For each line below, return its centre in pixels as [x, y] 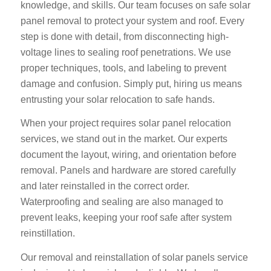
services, [41, 139]
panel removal [52, 21]
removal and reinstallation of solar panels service [143, 257]
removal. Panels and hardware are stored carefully [128, 171]
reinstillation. [47, 233]
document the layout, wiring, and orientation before [128, 155]
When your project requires [79, 123]
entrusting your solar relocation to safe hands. [119, 99]
